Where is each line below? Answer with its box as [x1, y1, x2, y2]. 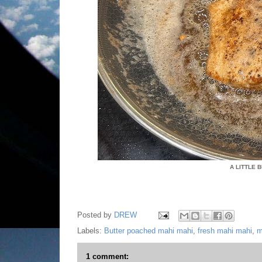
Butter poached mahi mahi [104, 226, 193, 235]
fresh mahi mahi [198, 226, 252, 235]
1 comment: [86, 252, 129, 261]
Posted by [77, 211, 114, 220]
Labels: [77, 226, 104, 235]
